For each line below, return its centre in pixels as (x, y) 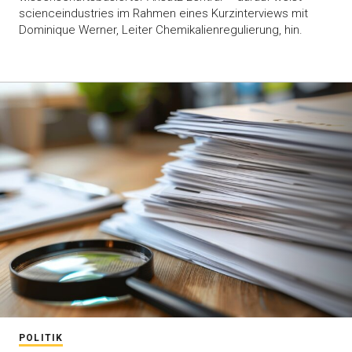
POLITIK (41, 337)
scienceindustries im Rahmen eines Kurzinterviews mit (163, 14)
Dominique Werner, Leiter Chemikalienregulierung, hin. (161, 30)
